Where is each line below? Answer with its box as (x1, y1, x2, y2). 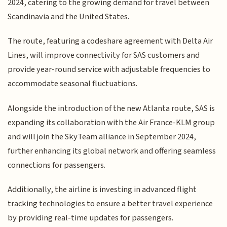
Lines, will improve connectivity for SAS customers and (8, 49, 200, 62)
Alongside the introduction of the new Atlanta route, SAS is (8, 102, 215, 115)
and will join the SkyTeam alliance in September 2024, (8, 130, 197, 143)
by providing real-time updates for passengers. (8, 212, 174, 224)
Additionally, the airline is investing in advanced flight (8, 183, 197, 196)
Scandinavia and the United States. (8, 10, 130, 23)
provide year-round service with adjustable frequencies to (8, 63, 211, 76)
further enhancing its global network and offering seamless (8, 144, 216, 157)
